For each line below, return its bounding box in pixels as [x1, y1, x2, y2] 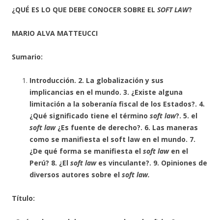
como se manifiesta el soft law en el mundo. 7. [29, 135, 195, 144]
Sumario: [12, 52, 43, 61]
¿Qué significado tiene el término [29, 111, 150, 120]
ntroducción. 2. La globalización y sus [31, 76, 164, 85]
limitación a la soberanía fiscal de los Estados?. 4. [29, 99, 205, 109]
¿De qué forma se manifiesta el [29, 146, 143, 156]
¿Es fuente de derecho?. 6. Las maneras [55, 123, 198, 132]
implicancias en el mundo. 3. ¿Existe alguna [29, 87, 183, 97]
